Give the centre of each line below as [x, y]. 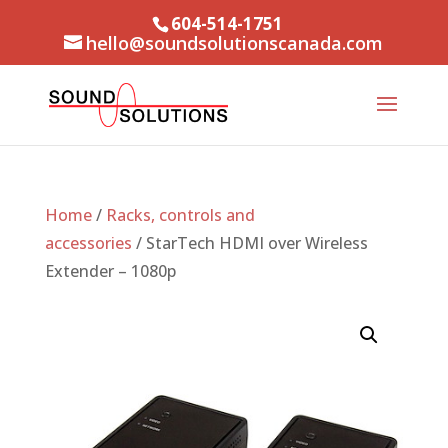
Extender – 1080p [110, 271]
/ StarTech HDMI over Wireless [249, 243]
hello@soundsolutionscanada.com [235, 42]
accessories [88, 243]
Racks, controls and [180, 215]
